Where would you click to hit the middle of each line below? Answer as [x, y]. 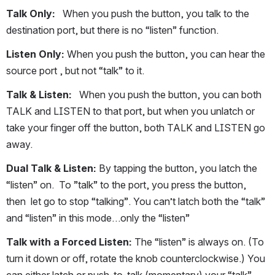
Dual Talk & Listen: [51, 168]
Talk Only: [31, 14]
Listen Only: [35, 54]
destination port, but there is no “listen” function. [112, 30]
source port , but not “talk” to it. [75, 71]
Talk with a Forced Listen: [69, 242]
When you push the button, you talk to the [152, 14]
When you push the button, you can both [167, 95]
